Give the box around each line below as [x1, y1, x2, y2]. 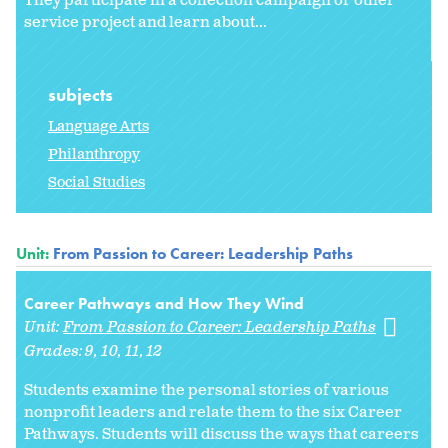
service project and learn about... [24, 12, 267, 34]
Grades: [24, 341, 86, 363]
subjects [48, 83, 117, 107]
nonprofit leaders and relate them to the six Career [24, 402, 402, 424]
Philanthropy [48, 145, 140, 165]
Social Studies [48, 173, 145, 193]
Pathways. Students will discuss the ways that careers [24, 424, 419, 446]
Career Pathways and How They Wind [24, 293, 304, 315]
